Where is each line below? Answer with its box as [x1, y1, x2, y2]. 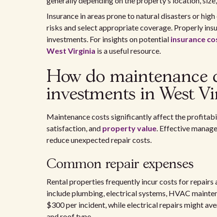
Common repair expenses [46, 158, 194, 171]
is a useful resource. [95, 46, 161, 55]
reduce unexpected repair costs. [46, 135, 152, 144]
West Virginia [46, 46, 95, 55]
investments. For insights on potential [46, 34, 170, 44]
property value [102, 124, 156, 133]
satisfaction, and [46, 124, 102, 133]
